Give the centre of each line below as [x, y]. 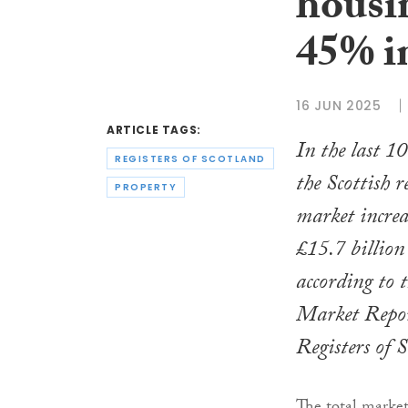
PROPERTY [146, 188]
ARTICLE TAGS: [154, 130]
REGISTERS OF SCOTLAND [190, 158]
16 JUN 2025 [339, 105]
